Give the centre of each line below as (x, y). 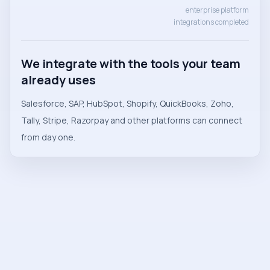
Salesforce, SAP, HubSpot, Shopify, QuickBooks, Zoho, (127, 104)
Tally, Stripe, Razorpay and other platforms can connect (132, 121)
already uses (58, 80)
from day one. (48, 137)
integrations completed (211, 22)
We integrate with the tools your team (131, 64)
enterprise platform (217, 10)
